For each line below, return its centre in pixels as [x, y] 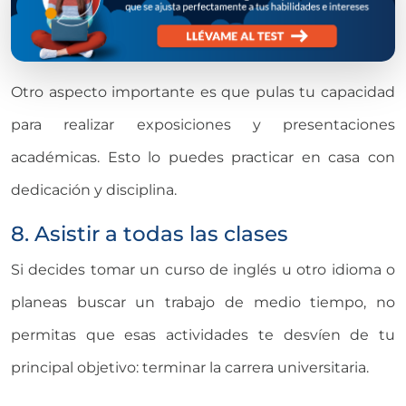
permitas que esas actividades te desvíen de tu [203, 335]
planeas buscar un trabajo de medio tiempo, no [203, 303]
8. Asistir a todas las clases [150, 234]
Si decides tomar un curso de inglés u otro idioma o [203, 270]
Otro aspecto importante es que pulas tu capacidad [203, 92]
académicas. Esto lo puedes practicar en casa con [203, 158]
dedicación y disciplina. [94, 190]
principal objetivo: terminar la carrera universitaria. [190, 368]
